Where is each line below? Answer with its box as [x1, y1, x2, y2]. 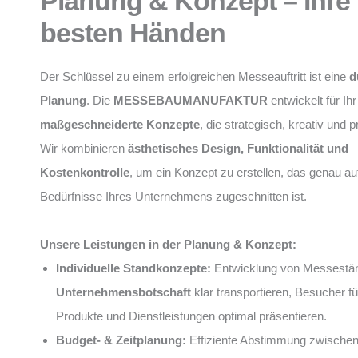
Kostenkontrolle [40, 165, 129, 179]
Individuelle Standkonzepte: [56, 261, 211, 275]
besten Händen [40, 18, 225, 48]
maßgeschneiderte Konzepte [40, 117, 200, 131]
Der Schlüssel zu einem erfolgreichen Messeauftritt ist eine [40, 70, 349, 83]
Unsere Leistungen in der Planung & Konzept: [40, 237, 296, 251]
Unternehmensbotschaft [56, 285, 191, 299]
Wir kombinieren [40, 141, 128, 155]
